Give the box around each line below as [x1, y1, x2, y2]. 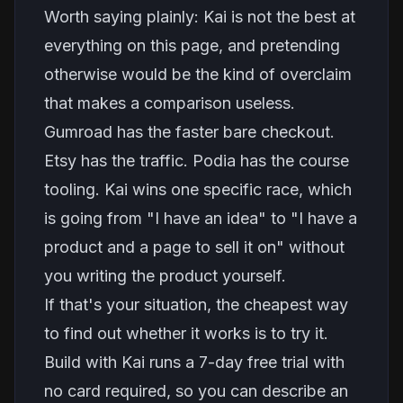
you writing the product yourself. [44, 266, 286, 285]
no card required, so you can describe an [44, 381, 348, 400]
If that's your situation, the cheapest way [44, 295, 348, 314]
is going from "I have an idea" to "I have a [44, 209, 357, 228]
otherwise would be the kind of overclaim [44, 65, 352, 84]
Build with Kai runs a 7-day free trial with [44, 353, 345, 372]
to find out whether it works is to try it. [44, 324, 328, 343]
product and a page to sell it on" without [44, 237, 345, 256]
